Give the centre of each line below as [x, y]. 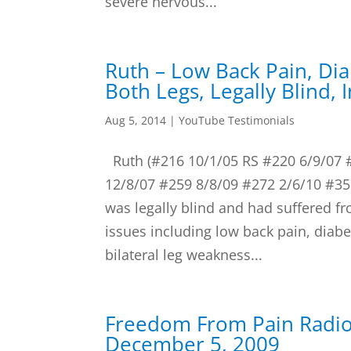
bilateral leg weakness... [184, 255]
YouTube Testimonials [237, 120]
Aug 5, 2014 [136, 120]
